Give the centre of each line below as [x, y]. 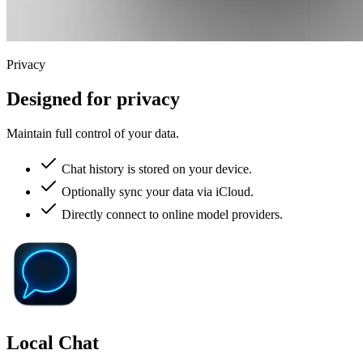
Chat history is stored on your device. [157, 169]
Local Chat [53, 342]
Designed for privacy [93, 99]
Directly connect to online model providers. [172, 214]
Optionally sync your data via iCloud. [158, 191]
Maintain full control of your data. [93, 133]
